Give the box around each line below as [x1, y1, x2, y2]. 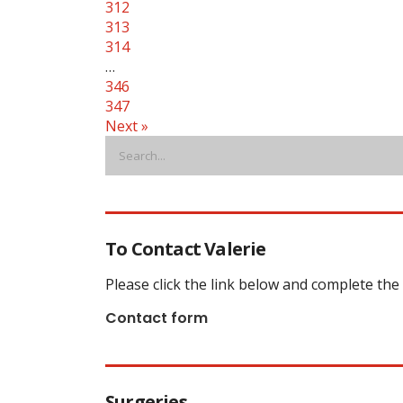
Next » [105, 115, 148, 136]
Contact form [105, 307, 208, 328]
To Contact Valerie [105, 236, 266, 261]
